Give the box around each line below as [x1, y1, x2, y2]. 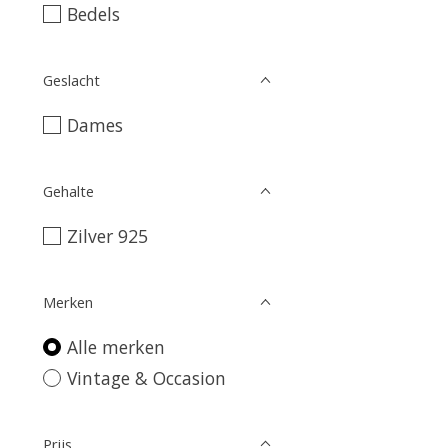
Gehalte [43, 181, 94, 201]
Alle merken [66, 335, 165, 359]
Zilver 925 [66, 224, 148, 248]
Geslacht [43, 70, 100, 90]
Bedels [66, 2, 120, 26]
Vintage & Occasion [66, 365, 226, 390]
